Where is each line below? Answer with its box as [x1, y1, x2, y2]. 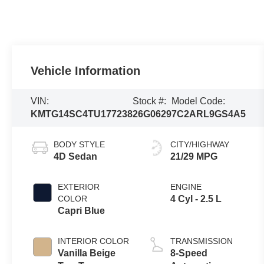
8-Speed [170, 247, 207, 258]
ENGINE [170, 181, 202, 192]
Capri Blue [58, 205, 105, 216]
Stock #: [133, 96, 167, 107]
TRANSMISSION [170, 236, 233, 246]
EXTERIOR [58, 181, 100, 192]
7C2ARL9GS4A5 [171, 109, 246, 120]
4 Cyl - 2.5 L [170, 193, 222, 204]
